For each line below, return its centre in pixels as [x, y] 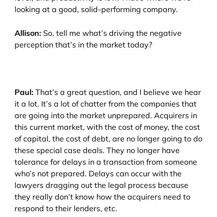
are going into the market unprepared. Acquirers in [106, 116]
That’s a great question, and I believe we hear [117, 92]
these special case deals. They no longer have [97, 150]
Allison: [28, 33]
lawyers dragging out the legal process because [101, 185]
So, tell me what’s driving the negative [112, 33]
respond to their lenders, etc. [67, 209]
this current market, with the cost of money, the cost [107, 127]
